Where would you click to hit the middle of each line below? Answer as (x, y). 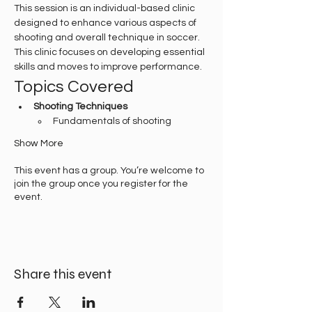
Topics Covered (74, 86)
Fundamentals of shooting (112, 121)
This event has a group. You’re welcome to (109, 170)
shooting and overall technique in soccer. (108, 37)
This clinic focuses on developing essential (110, 52)
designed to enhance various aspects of (106, 23)
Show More (39, 143)
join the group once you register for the (101, 184)
